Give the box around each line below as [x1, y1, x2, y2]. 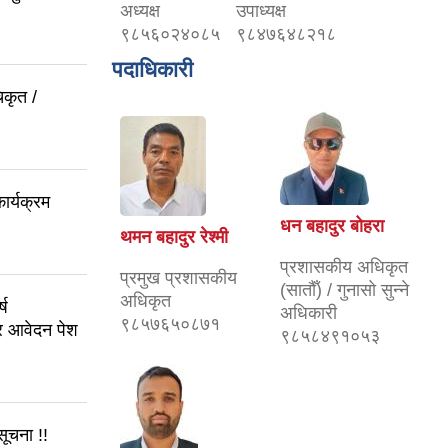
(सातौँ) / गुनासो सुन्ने [280, 280, 409, 300]
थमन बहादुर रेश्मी [120, 227, 228, 247]
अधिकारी [280, 303, 337, 323]
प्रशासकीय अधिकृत [280, 257, 408, 277]
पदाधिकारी [112, 57, 193, 82]
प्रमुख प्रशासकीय [120, 268, 237, 288]
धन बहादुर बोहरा [280, 216, 384, 236]
